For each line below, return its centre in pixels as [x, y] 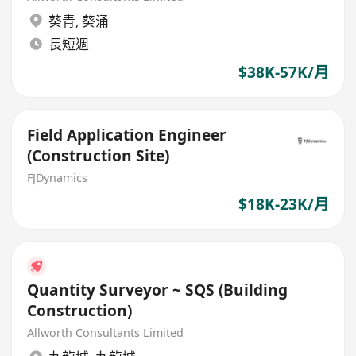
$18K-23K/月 [283, 204]
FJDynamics [58, 178]
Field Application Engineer [127, 135]
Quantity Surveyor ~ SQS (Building [158, 290]
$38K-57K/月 [283, 72]
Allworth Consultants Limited [106, 332]
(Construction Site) [99, 156]
